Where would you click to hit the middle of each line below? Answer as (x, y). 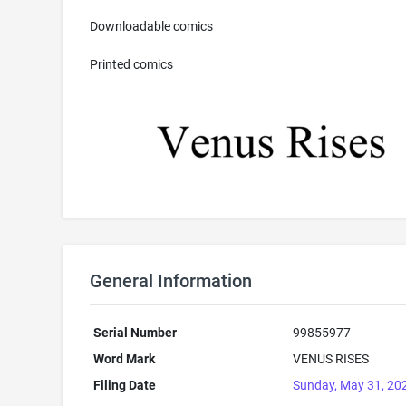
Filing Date (125, 385)
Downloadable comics (151, 26)
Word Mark (125, 359)
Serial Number (135, 333)
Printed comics (131, 64)
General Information (170, 281)
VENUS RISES (331, 359)
